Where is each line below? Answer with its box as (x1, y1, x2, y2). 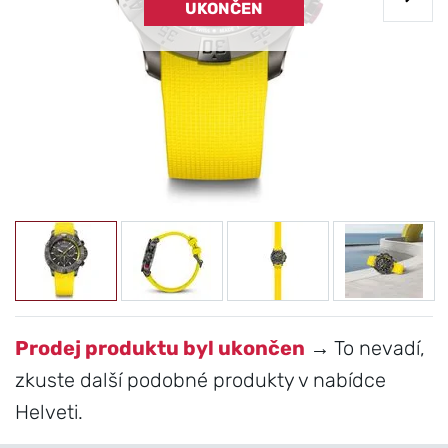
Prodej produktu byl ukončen (15, 336, 305, 360)
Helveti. (15, 400, 83, 424)
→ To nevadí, (305, 336, 425, 360)
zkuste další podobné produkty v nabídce (15, 368, 386, 392)
